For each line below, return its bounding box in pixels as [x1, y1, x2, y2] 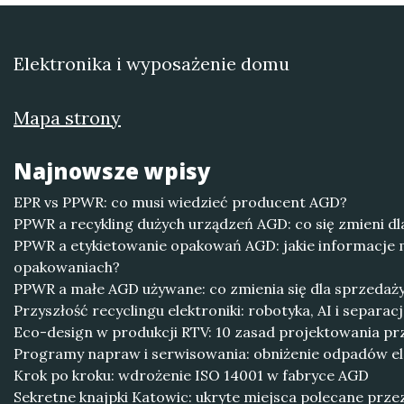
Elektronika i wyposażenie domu [14, 52, 289, 75]
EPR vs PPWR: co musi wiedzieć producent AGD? [14, 193, 347, 211]
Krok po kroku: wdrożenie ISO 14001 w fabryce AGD [14, 366, 369, 384]
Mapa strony [14, 106, 121, 129]
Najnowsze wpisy [14, 156, 211, 186]
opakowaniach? [14, 258, 120, 276]
